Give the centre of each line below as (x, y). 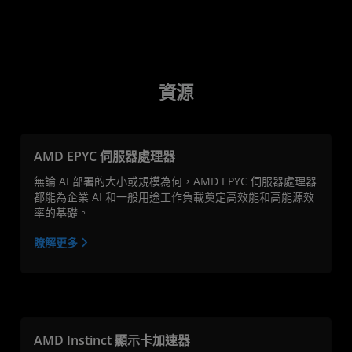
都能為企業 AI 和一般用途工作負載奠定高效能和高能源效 (174, 196)
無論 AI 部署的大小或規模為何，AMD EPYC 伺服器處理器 (175, 181)
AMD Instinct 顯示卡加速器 (112, 340)
